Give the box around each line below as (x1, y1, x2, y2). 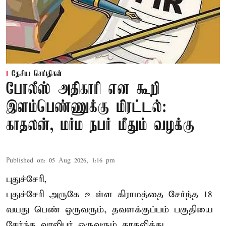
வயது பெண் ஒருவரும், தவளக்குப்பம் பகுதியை (6, 203, 213, 215)
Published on (6, 156, 44, 165)
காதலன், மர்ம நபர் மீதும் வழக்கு (6, 117, 195, 135)
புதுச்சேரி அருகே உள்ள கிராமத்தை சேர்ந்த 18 (6, 188, 212, 200)
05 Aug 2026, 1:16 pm (49, 156, 115, 165)
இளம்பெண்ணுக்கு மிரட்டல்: (6, 98, 166, 117)
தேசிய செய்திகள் (12, 69, 62, 79)
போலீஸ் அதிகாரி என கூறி (6, 80, 160, 98)
